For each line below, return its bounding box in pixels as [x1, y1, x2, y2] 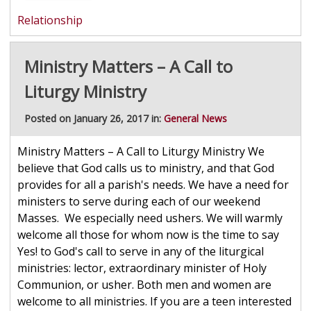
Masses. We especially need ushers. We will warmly [17, 210, 283, 226]
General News [163, 112, 227, 126]
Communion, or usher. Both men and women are [17, 277, 271, 293]
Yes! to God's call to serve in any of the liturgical [17, 244, 264, 260]
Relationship [17, 12, 83, 28]
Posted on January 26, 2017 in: [24, 112, 164, 126]
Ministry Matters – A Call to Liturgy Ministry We [17, 144, 264, 160]
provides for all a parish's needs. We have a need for [17, 177, 289, 193]
